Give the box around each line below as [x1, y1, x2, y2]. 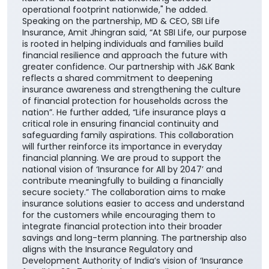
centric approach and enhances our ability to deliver [22, 14, 243, 26]
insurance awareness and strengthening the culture [22, 162, 241, 175]
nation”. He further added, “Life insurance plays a [22, 185, 226, 198]
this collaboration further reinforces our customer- [22, 2, 237, 15]
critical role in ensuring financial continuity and [22, 196, 219, 209]
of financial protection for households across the [22, 174, 228, 186]
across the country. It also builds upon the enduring [22, 37, 238, 49]
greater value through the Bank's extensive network [22, 25, 238, 38]
